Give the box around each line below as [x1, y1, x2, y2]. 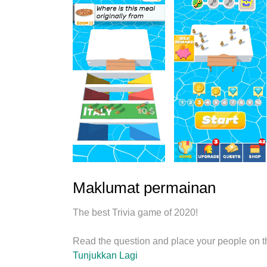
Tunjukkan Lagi [73, 250, 138, 260]
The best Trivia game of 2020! [73, 207, 198, 218]
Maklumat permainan [73, 179, 216, 197]
